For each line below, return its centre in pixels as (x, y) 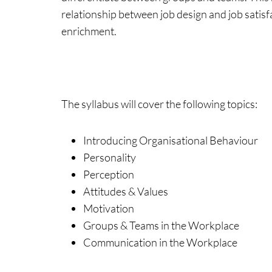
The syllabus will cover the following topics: (159, 104)
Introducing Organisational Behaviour (170, 140)
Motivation (108, 208)
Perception (108, 174)
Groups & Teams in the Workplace (161, 225)
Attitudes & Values (125, 191)
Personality (109, 157)
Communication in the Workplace (160, 242)
